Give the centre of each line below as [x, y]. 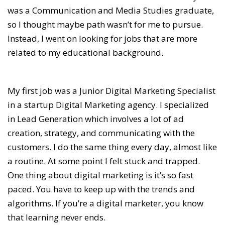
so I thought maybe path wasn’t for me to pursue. [105, 25]
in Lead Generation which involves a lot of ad [96, 119]
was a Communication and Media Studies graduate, [111, 11]
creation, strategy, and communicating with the [101, 133]
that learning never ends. [58, 217]
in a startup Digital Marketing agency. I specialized [108, 105]
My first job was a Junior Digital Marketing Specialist [111, 91]
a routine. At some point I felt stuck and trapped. [104, 161]
